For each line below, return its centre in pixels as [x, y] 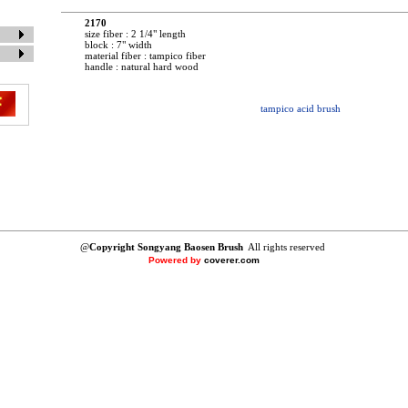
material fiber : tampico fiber [145, 56]
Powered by [175, 260]
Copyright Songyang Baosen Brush [166, 247]
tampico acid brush [300, 108]
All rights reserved [288, 247]
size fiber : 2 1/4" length [135, 34]
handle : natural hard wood [142, 66]
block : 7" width [118, 45]
